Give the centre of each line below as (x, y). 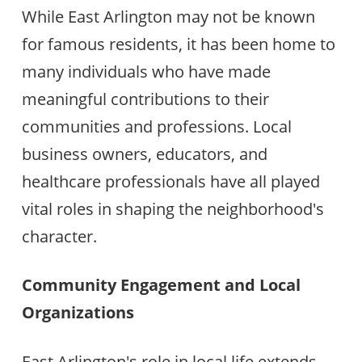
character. (59, 236)
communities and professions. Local (156, 126)
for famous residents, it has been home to (178, 44)
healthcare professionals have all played (170, 181)
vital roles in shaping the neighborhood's (173, 209)
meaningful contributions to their (145, 99)
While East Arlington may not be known (168, 17)
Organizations (78, 313)
